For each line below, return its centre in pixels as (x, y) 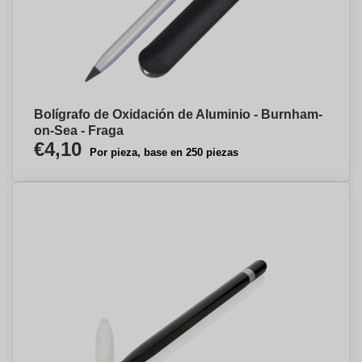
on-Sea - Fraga (79, 130)
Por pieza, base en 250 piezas (164, 152)
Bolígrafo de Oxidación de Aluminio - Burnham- (178, 114)
